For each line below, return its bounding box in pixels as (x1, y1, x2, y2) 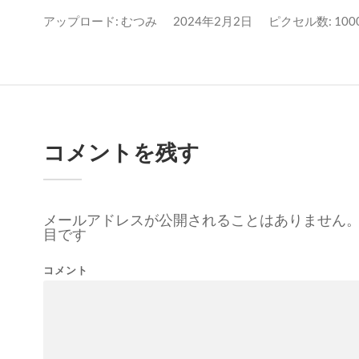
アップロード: (43, 13, 121, 28)
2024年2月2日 (173, 13, 252, 28)
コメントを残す (43, 138, 200, 165)
